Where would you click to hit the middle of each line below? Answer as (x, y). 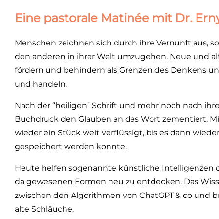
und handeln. (41, 84)
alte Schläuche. (44, 209)
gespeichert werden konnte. (71, 146)
